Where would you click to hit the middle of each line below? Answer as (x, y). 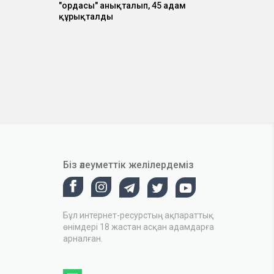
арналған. (83, 238)
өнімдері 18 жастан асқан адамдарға (139, 227)
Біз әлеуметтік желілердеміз (128, 165)
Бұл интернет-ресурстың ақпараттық (138, 215)
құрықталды (86, 17)
